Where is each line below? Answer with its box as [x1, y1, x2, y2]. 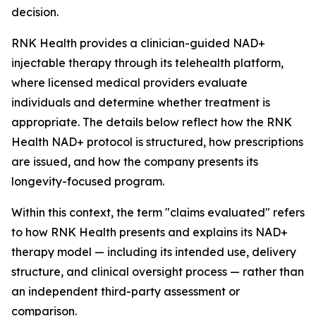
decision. [11, 5, 59, 19]
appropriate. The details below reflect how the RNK [11, 115, 292, 129]
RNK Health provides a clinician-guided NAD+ [11, 36, 265, 50]
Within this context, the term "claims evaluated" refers [11, 205, 305, 219]
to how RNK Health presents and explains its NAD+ [11, 225, 288, 239]
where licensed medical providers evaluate [11, 75, 248, 90]
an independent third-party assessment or [11, 284, 240, 298]
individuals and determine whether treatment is [11, 95, 270, 109]
